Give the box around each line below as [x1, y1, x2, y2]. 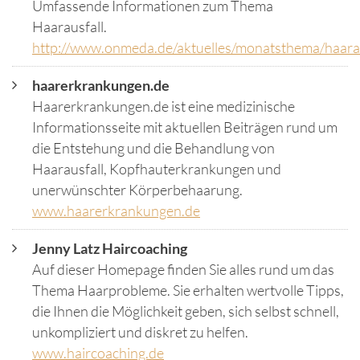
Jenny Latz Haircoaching [32, 239, 187, 257]
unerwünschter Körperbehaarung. [32, 180, 243, 198]
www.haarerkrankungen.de [32, 201, 200, 219]
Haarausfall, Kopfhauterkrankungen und [32, 159, 281, 178]
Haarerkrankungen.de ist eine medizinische [32, 96, 295, 115]
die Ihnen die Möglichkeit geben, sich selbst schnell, [32, 301, 339, 320]
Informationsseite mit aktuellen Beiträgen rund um [32, 117, 337, 136]
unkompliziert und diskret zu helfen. [32, 322, 248, 341]
